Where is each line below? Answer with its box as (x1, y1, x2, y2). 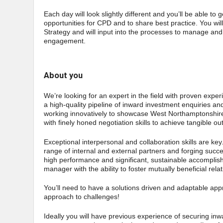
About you (44, 70, 83, 80)
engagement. (44, 36, 86, 45)
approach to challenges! (44, 193, 119, 201)
